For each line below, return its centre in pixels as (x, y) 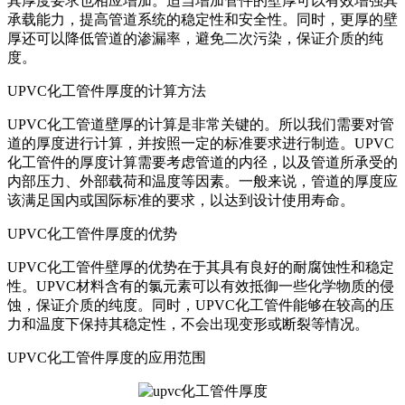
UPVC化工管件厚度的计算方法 (107, 91)
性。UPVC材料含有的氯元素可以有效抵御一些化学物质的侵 (201, 287)
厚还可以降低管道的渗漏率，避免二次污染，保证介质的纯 (195, 39)
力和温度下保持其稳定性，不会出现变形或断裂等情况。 (188, 325)
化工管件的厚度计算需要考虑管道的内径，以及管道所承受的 (202, 163)
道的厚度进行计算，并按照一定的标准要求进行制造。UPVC (201, 144)
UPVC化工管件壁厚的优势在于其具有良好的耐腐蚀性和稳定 (201, 268)
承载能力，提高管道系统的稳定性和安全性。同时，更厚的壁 (202, 20)
